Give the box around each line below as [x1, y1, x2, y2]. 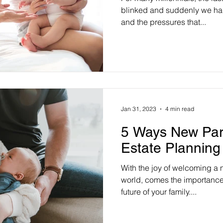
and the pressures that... [121, 17, 206, 27]
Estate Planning [121, 139, 221, 156]
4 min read [165, 105, 194, 112]
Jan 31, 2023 [121, 105, 156, 112]
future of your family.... [121, 186, 197, 197]
